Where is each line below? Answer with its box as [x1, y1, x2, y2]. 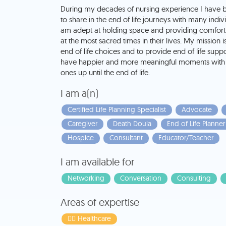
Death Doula [112, 119, 151, 129]
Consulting [177, 174, 211, 183]
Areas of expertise [60, 196, 139, 209]
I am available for [60, 155, 134, 168]
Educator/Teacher [158, 133, 213, 143]
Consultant [109, 133, 143, 143]
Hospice [67, 133, 94, 143]
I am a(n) [60, 87, 98, 100]
